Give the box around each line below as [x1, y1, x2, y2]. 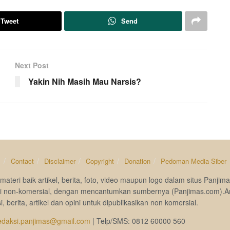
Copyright [85, 156, 114, 166]
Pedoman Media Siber [160, 156, 226, 166]
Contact [10, 156, 34, 166]
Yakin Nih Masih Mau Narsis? [28, 75, 141, 87]
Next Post [15, 60, 49, 70]
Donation [124, 156, 150, 166]
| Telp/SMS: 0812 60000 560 [90, 215, 185, 226]
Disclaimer [44, 156, 75, 166]
